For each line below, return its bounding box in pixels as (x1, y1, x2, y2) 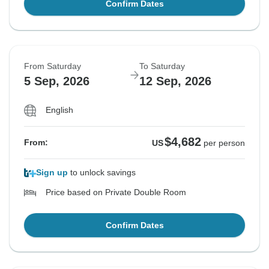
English (46, 105, 73, 115)
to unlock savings (68, 168, 136, 178)
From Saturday (24, 61, 81, 71)
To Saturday (139, 61, 185, 71)
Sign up (36, 168, 68, 178)
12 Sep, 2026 (139, 74, 211, 88)
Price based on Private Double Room (46, 187, 186, 198)
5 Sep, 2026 (24, 74, 89, 88)
